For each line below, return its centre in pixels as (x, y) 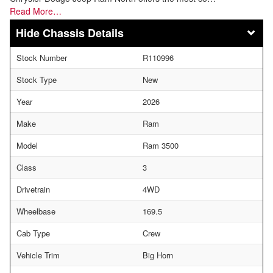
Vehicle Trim (38, 255)
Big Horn (158, 255)
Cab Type (33, 233)
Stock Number (42, 57)
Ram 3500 (161, 145)
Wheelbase (36, 211)
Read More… (36, 11)
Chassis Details (83, 33)
